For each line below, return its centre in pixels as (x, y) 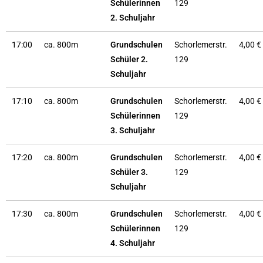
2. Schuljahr (133, 18)
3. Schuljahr (133, 130)
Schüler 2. (129, 59)
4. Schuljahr (133, 243)
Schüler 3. (129, 172)
